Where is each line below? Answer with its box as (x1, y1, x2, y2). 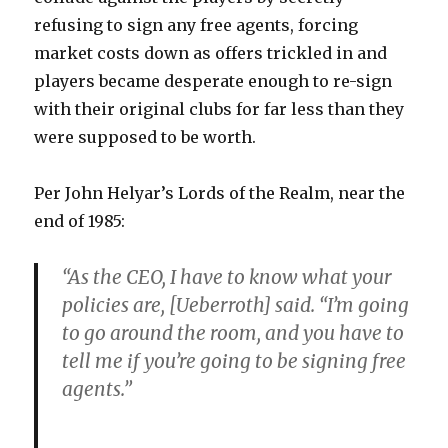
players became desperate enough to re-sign (34, 70, 393, 91)
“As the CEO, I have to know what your (62, 264, 393, 289)
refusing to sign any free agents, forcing (34, 14, 359, 35)
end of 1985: (34, 210, 126, 231)
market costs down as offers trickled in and (34, 42, 388, 63)
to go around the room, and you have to (62, 320, 405, 345)
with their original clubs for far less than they (34, 98, 405, 119)
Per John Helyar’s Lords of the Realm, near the (34, 182, 406, 203)
